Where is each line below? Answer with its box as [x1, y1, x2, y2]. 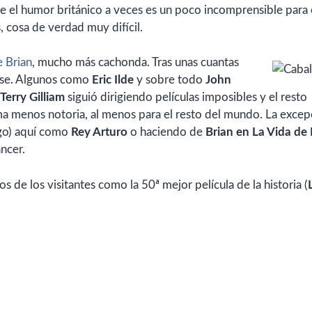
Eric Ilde [92, 74, 134, 86]
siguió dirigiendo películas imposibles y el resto [65, 91, 307, 104]
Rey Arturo [71, 126, 127, 139]
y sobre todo [134, 74, 205, 86]
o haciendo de [127, 126, 205, 139]
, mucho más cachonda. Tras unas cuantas [32, 56, 239, 69]
